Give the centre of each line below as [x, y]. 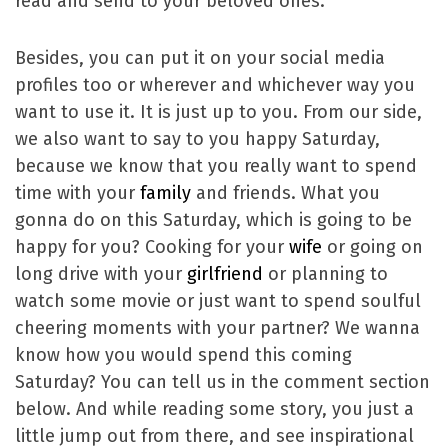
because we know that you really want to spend [216, 166]
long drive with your [101, 274]
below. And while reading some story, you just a [214, 409]
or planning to [325, 274]
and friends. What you [285, 193]
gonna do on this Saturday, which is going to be [213, 220]
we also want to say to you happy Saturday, [197, 139]
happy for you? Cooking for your [152, 247]
